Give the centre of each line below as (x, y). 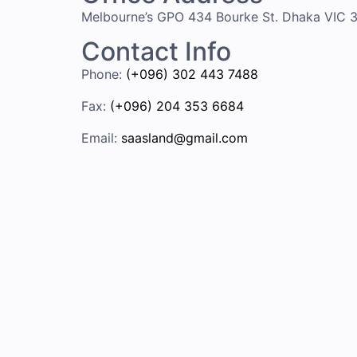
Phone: (102, 74)
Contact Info (156, 51)
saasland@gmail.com (184, 137)
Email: (99, 137)
